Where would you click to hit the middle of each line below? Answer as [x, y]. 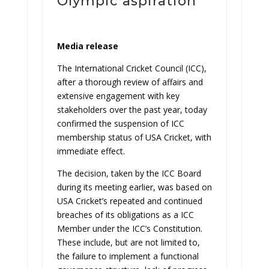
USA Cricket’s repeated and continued [129, 201]
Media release [87, 46]
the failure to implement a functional [128, 256]
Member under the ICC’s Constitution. [129, 228]
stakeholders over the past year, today [132, 110]
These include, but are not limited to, [128, 242]
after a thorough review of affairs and [130, 82]
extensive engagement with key [118, 96]
